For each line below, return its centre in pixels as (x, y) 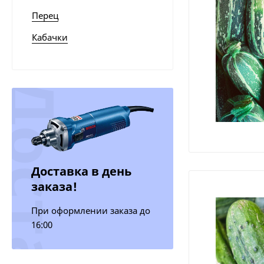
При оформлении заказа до (90, 211)
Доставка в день (81, 171)
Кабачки (49, 37)
